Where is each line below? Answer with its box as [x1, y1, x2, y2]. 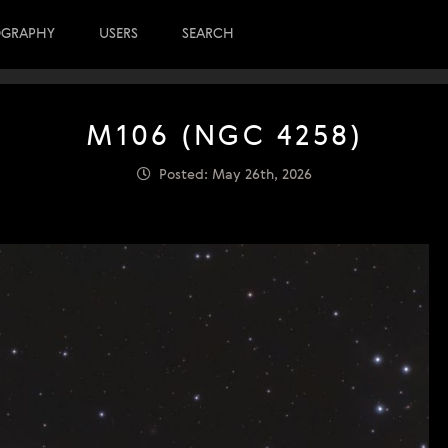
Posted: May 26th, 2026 [150, 168, 312, 182]
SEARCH [182, 27, 234, 41]
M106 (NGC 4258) [85, 124, 363, 152]
